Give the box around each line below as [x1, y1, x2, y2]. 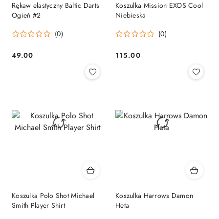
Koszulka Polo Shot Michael [12, 191, 95, 201]
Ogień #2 [12, 10, 41, 20]
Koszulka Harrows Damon [115, 191, 194, 201]
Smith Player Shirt [12, 200, 66, 211]
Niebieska [115, 10, 146, 20]
